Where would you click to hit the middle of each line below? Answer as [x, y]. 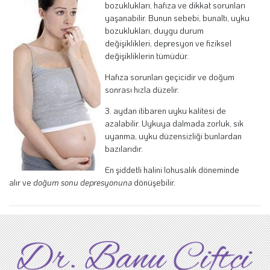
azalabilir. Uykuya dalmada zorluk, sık [174, 123]
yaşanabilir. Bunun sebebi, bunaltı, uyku [177, 17]
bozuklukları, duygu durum [154, 30]
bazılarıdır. [124, 148]
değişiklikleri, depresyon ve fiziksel [168, 43]
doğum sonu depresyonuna [83, 182]
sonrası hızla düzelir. [142, 89]
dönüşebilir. [154, 182]
